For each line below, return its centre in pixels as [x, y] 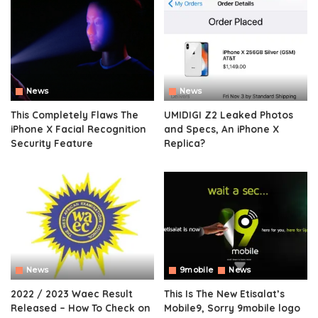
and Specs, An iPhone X [221, 129]
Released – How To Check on [81, 307]
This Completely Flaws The [75, 115]
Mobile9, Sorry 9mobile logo [232, 307]
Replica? [186, 143]
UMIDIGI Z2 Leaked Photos [229, 115]
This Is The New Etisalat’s [224, 293]
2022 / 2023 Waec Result [72, 293]
